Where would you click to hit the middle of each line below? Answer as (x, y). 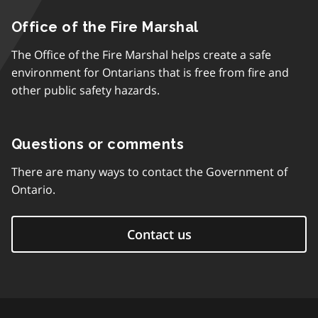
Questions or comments (98, 144)
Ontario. (33, 190)
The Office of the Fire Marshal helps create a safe (141, 55)
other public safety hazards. (86, 90)
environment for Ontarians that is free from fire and (150, 72)
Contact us (159, 234)
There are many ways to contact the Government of (149, 172)
